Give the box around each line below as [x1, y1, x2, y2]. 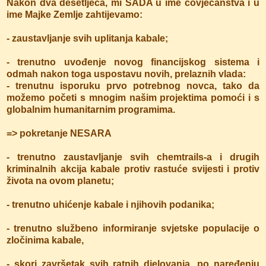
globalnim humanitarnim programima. [7, 104, 175, 115]
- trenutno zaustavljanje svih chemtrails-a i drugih [7, 151, 259, 162]
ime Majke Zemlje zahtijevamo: [7, 9, 142, 20]
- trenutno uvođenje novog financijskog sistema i [7, 56, 259, 67]
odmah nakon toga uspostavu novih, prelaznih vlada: [7, 68, 246, 79]
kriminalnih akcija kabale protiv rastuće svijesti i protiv [7, 163, 259, 174]
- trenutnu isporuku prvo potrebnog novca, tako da [7, 80, 259, 91]
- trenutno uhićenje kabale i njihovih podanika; [7, 199, 214, 210]
